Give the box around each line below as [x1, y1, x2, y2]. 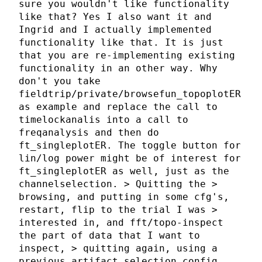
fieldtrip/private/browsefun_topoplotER [19, 88, 241, 100]
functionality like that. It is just [19, 37, 223, 49]
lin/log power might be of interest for [19, 153, 241, 164]
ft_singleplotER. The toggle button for [19, 140, 241, 151]
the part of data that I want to [19, 230, 200, 242]
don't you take [19, 75, 101, 87]
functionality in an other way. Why [19, 63, 218, 74]
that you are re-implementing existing [19, 50, 235, 61]
